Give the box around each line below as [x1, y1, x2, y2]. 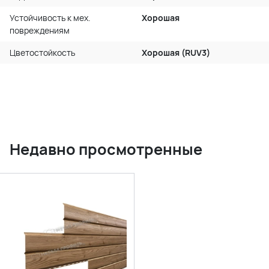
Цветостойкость [10, 47, 75, 59]
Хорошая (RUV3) [142, 47, 210, 59]
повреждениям [10, 25, 70, 37]
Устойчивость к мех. [10, 12, 91, 24]
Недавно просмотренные [10, 139, 202, 160]
